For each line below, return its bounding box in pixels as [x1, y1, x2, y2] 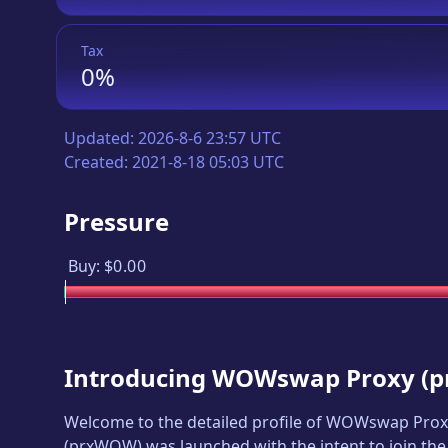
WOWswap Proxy [212, 361, 415, 394]
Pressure [64, 205, 169, 238]
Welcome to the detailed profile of [64, 411, 326, 433]
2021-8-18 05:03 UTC [132, 151, 284, 173]
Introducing [64, 361, 212, 394]
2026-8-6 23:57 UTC [138, 127, 281, 149]
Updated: [64, 127, 138, 149]
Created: [64, 151, 132, 173]
